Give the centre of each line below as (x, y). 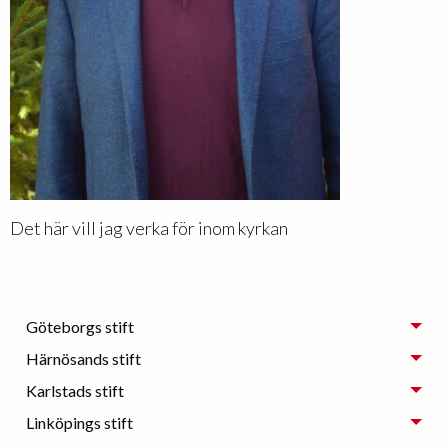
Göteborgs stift (80, 326)
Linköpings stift (79, 422)
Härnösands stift (83, 358)
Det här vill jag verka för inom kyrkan (149, 227)
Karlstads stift (75, 390)
